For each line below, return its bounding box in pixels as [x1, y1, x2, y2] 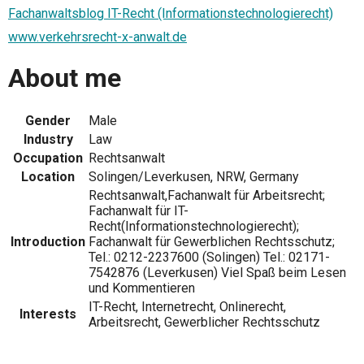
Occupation [13, 150, 83, 167]
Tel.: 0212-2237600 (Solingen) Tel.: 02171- [89, 249, 330, 266]
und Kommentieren [89, 280, 195, 297]
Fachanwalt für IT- [89, 203, 188, 219]
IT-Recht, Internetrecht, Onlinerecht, [89, 299, 286, 315]
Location [21, 169, 75, 185]
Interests [19, 306, 76, 323]
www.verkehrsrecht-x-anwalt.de [8, 29, 187, 45]
